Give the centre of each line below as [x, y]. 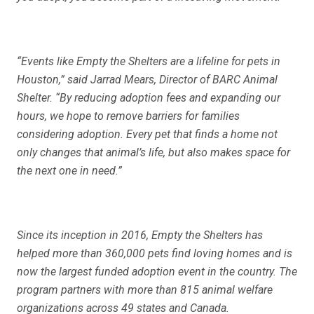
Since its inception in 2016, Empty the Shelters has [140, 235]
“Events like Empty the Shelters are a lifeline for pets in [149, 61]
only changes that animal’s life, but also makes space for [153, 152]
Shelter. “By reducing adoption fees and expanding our [149, 98]
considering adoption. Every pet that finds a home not [147, 134]
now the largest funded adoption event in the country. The [157, 272]
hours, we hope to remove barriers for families [128, 116]
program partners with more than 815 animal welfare [145, 290]
